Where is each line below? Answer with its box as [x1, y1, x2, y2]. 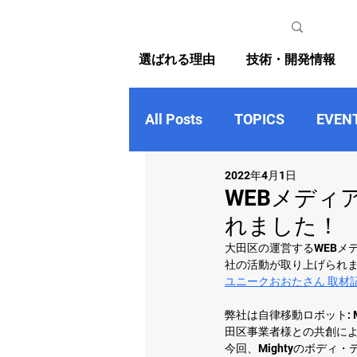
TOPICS [234, 110, 284, 127]
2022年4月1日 [225, 168, 296, 182]
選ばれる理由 [139, 52, 216, 68]
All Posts [145, 110, 202, 127]
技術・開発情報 [246, 52, 336, 68]
